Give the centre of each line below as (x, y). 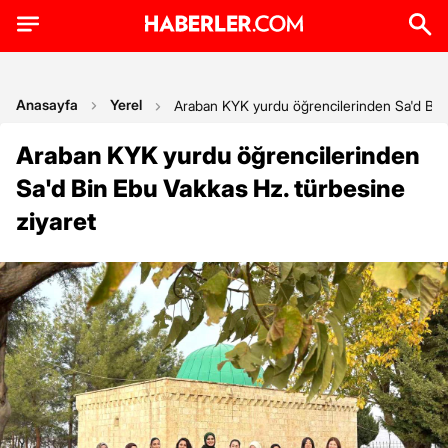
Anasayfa (47, 104)
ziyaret (56, 221)
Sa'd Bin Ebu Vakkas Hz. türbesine (210, 188)
